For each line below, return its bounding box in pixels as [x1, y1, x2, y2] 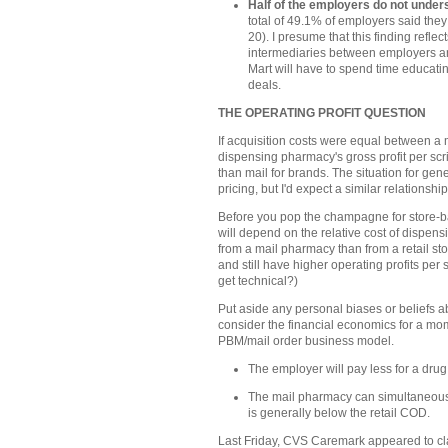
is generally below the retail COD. [248, 406, 431, 421]
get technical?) [218, 273, 298, 288]
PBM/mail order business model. [218, 334, 394, 348]
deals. [248, 77, 282, 92]
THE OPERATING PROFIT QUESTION [218, 105, 426, 120]
